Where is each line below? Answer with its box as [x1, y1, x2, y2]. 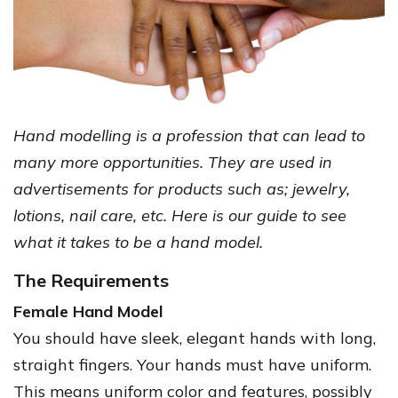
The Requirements [13, 268, 169, 291]
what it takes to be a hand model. [13, 231, 263, 252]
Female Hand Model [13, 300, 163, 322]
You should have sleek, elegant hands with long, [13, 327, 376, 348]
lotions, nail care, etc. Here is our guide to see [13, 204, 346, 226]
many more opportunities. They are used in [13, 151, 332, 172]
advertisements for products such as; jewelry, [13, 178, 350, 199]
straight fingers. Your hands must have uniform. [13, 354, 371, 375]
